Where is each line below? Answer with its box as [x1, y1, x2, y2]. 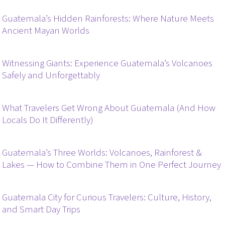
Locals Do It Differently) [2, 113, 94, 127]
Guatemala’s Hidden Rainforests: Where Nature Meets [2, 12, 214, 26]
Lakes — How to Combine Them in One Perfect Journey [2, 158, 221, 172]
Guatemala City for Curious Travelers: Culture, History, [2, 190, 212, 204]
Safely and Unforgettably [2, 68, 100, 82]
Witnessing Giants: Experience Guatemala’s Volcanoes [2, 56, 213, 70]
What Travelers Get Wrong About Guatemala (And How [2, 101, 216, 115]
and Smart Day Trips [2, 202, 81, 216]
